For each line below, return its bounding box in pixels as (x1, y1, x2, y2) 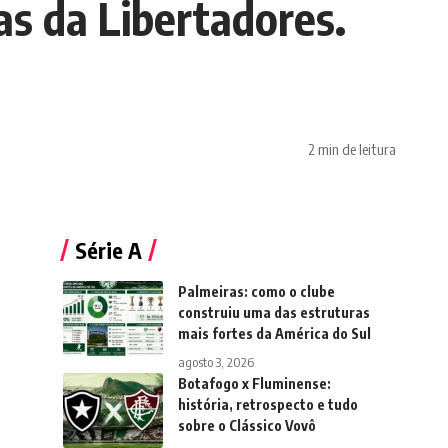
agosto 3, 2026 (177, 354, 254, 371)
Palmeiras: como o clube (177, 283, 335, 301)
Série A (74, 236, 142, 265)
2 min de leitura (308, 139, 396, 158)
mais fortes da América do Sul (177, 325, 371, 343)
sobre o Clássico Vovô (177, 417, 316, 435)
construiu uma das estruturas (177, 304, 370, 322)
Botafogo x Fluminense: (177, 375, 331, 393)
